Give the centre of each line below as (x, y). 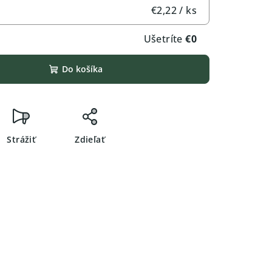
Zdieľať (90, 139)
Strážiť (22, 139)
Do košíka (82, 69)
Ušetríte (165, 39)
